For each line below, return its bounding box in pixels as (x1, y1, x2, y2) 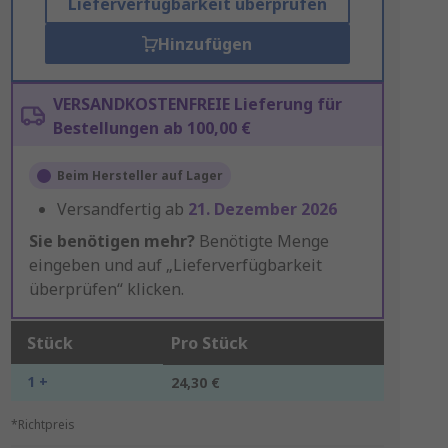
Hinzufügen (158, 33, 253, 55)
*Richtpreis (10, 416, 75, 433)
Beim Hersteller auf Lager (56, 167, 223, 184)
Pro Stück (170, 332, 248, 354)
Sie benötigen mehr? (28, 230, 195, 252)
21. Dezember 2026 (187, 198, 337, 220)
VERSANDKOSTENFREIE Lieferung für (52, 93, 342, 115)
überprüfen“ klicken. (28, 278, 184, 300)
